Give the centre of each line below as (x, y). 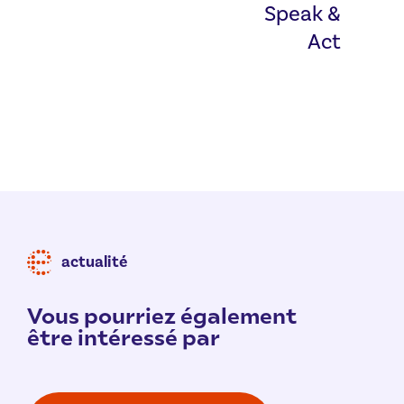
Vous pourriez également (162, 315)
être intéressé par (124, 336)
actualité (94, 262)
